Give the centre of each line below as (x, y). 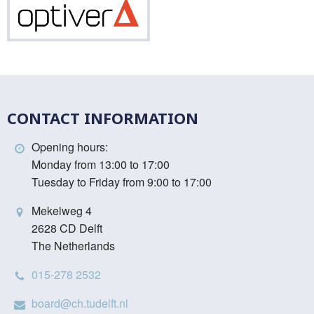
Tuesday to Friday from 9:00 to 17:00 (122, 182)
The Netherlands (74, 246)
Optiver (155, 15)
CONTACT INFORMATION (103, 118)
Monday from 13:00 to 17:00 (101, 164)
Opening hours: (70, 147)
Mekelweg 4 (62, 211)
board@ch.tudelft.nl (80, 303)
